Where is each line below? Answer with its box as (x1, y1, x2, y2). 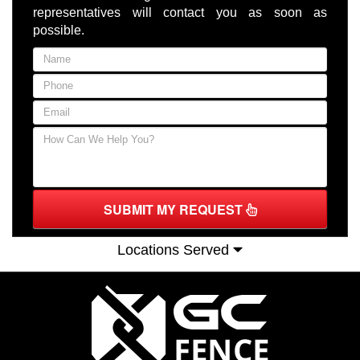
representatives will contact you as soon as (33, 6, 327, 20)
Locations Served (117, 241, 234, 258)
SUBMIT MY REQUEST (103, 200, 246, 219)
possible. (33, 23, 84, 38)
